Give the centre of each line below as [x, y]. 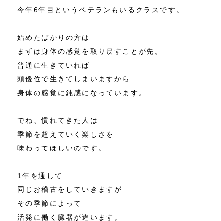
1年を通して [40, 175]
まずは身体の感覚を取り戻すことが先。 [90, 51]
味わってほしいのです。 [62, 148]
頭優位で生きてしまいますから [74, 79]
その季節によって [50, 203]
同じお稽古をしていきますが [70, 189]
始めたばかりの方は [54, 37]
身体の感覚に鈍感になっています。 [82, 92]
